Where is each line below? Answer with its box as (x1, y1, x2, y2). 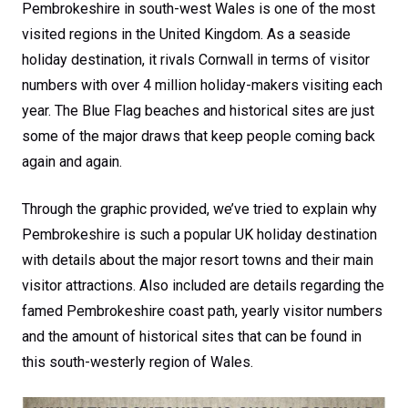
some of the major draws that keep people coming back (22, 127, 375, 145)
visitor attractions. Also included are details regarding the (22, 277, 384, 294)
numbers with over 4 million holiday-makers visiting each (22, 76, 382, 94)
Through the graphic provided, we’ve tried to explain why (22, 200, 377, 218)
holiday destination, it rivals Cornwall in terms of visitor (22, 51, 370, 68)
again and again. (22, 153, 122, 170)
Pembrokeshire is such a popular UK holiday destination (22, 226, 377, 243)
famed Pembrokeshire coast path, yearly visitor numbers (22, 302, 382, 320)
